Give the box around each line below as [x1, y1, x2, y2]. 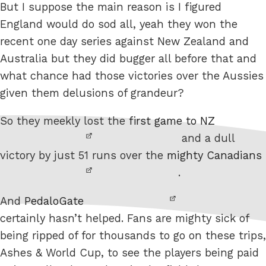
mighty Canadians [167, 149, 262, 162]
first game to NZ [129, 115, 215, 128]
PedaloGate [24, 194, 84, 207]
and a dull [178, 132, 235, 145]
